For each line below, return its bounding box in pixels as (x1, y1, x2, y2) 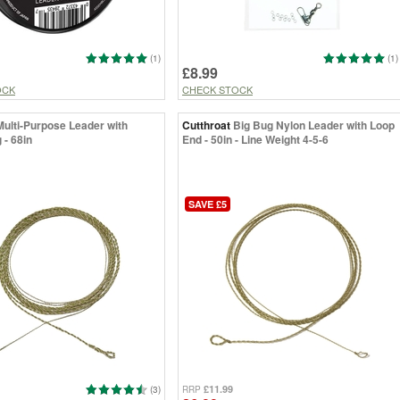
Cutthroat (182, 116, 230, 133)
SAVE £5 (188, 196, 227, 211)
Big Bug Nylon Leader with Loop (233, 116, 395, 133)
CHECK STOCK (182, 81, 253, 96)
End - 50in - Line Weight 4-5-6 (182, 130, 329, 147)
